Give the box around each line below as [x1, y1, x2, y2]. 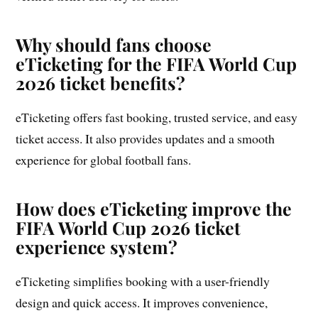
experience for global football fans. [16, 150, 192, 168]
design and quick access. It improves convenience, [16, 293, 268, 311]
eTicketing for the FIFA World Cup [16, 51, 297, 75]
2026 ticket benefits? [16, 70, 186, 94]
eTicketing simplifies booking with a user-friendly [16, 272, 270, 290]
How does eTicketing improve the [16, 196, 292, 220]
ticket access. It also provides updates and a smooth [16, 129, 275, 147]
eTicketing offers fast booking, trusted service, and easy [16, 108, 298, 126]
